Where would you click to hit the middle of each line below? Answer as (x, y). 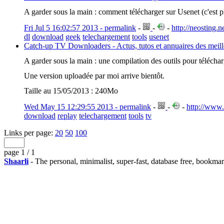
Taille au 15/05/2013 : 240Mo (71, 91)
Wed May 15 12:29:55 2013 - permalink (87, 107)
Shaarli (16, 161)
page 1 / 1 (19, 152)
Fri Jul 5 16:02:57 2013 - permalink (80, 28)
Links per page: (29, 133)
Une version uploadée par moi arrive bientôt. (94, 76)
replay (67, 116)
